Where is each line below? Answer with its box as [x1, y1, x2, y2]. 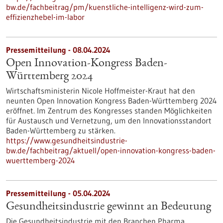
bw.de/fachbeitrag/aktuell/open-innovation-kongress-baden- [6, 145, 216, 155]
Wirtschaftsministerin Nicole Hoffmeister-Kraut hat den [6, 86, 195, 96]
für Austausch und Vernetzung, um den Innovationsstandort [6, 115, 212, 125]
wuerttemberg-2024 [6, 155, 75, 165]
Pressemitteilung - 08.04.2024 [6, 45, 111, 55]
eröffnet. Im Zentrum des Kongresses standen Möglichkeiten [6, 106, 212, 115]
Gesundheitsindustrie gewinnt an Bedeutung [6, 201, 211, 213]
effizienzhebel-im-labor [6, 12, 85, 22]
